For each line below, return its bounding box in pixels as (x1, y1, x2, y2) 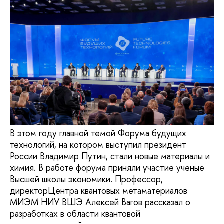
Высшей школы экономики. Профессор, (10, 173, 163, 186)
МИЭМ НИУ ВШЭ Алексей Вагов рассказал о (10, 196, 190, 209)
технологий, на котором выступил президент (10, 138, 186, 151)
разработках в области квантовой (10, 207, 140, 220)
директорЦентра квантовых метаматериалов (10, 184, 187, 197)
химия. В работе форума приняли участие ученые (10, 161, 204, 174)
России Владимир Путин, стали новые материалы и (10, 150, 210, 163)
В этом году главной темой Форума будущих (10, 127, 186, 140)
